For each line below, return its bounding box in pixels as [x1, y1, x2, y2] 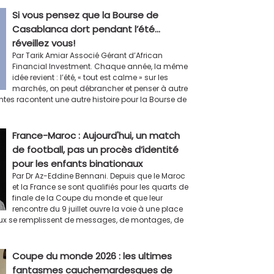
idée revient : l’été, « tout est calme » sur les [12, 72, 168, 83]
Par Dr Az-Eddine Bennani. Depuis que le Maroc [12, 170, 185, 181]
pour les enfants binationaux [12, 157, 143, 170]
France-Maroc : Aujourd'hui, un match [12, 128, 180, 142]
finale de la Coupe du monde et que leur [12, 192, 163, 203]
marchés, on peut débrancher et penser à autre [12, 83, 188, 94]
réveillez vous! [12, 36, 75, 50]
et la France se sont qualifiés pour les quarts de [12, 181, 188, 192]
